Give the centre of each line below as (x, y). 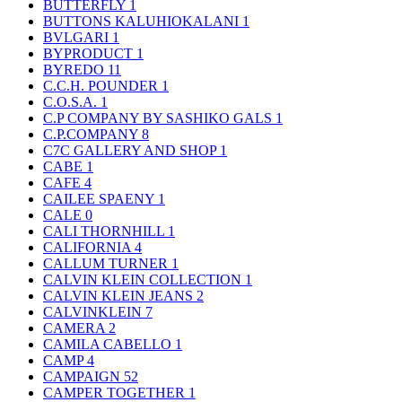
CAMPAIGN (83, 376)
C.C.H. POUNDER (102, 85)
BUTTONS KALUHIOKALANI (143, 21)
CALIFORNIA (89, 247)
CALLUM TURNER (107, 263)
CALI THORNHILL (105, 231)
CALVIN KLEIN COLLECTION (144, 279)
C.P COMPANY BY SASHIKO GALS (159, 118)
